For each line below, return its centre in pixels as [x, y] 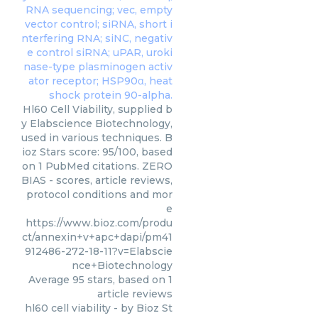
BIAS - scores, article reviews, [97, 180]
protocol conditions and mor [99, 194]
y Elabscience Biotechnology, [97, 124]
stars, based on [126, 280]
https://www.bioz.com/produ [99, 223]
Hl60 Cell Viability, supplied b [98, 109]
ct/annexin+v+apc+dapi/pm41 [97, 237]
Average [50, 280]
